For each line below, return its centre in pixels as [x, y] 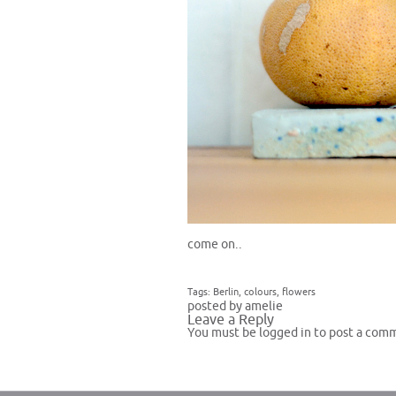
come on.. [215, 244]
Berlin [226, 292]
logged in [285, 333]
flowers [299, 292]
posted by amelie [235, 306]
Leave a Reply [231, 320]
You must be [223, 333]
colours [260, 292]
